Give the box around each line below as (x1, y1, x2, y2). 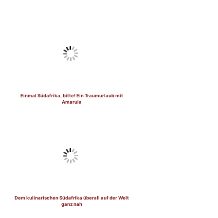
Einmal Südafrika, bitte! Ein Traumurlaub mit (20, 92, 123, 98)
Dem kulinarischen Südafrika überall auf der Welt (14, 195, 129, 200)
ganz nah (61, 201, 82, 207)
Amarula (61, 99, 82, 105)
